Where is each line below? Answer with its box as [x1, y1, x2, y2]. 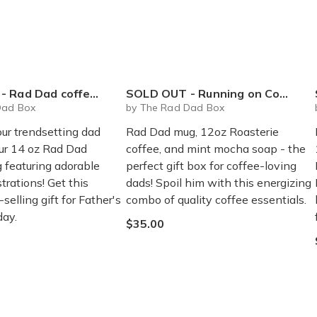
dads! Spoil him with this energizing [126, 175, 311, 190]
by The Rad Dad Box [126, 101, 225, 114]
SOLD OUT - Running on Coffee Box [126, 86, 279, 100]
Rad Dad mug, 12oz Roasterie [126, 125, 279, 139]
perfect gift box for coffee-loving [126, 158, 296, 173]
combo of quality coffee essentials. [126, 192, 306, 207]
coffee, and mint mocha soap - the [126, 142, 306, 156]
